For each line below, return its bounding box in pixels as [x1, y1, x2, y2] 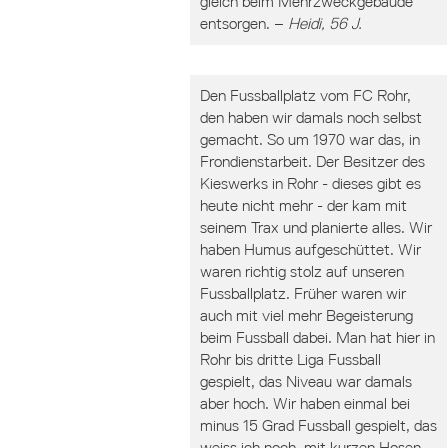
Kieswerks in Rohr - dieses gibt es [200, 174, 421, 193]
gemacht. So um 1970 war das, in [200, 130, 420, 149]
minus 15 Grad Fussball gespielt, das [200, 416, 437, 435]
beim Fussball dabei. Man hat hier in [200, 328, 435, 347]
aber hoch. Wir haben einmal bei [200, 394, 410, 413]
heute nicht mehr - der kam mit [200, 196, 407, 215]
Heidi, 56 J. [288, 14, 362, 33]
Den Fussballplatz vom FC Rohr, [200, 86, 411, 105]
